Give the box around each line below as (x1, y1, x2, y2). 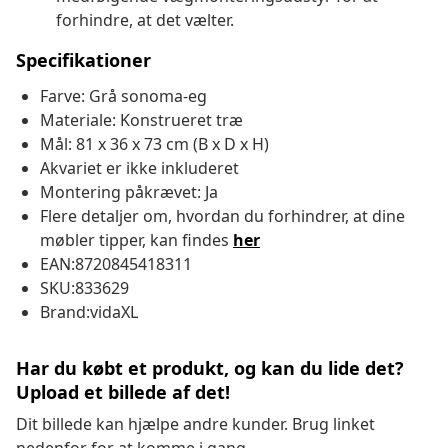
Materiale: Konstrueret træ (40, 109, 243, 132)
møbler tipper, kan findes (40, 229, 233, 252)
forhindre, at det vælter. (56, 9, 234, 32)
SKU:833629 (40, 277, 129, 300)
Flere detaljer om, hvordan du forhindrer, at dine (40, 205, 405, 228)
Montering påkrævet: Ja (40, 181, 218, 204)
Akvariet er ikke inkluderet (40, 157, 239, 180)
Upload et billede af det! (16, 380, 230, 405)
